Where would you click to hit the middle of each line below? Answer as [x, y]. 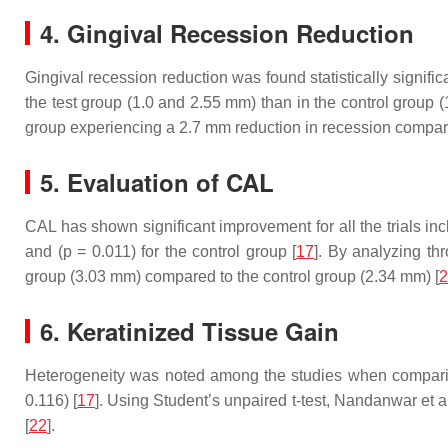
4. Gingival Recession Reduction [227, 33]
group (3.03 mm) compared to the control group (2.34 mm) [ [232, 276]
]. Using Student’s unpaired [193, 400]
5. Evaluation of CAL [157, 182]
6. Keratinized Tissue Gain [189, 331]
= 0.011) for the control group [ [184, 251]
